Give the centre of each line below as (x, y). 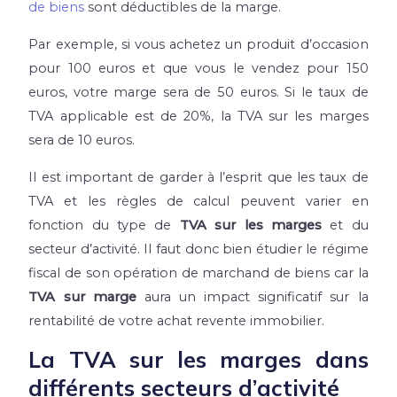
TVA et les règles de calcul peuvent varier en (198, 201)
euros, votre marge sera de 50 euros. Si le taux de (198, 93)
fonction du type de (104, 225)
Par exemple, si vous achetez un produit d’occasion (198, 45)
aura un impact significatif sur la (252, 296)
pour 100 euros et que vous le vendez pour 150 (198, 69)
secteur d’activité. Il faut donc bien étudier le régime (198, 249)
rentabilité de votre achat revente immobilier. (177, 320)
